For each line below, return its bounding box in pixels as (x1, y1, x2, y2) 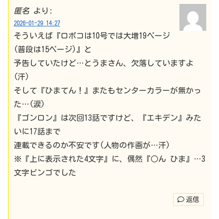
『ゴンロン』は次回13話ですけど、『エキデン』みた (13, 113, 201, 122)
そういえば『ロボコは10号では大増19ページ (13, 31, 170, 40)
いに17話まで (13, 127, 61, 135)
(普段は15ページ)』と (13, 45, 92, 53)
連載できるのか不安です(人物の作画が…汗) (13, 141, 170, 149)
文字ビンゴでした (13, 168, 76, 176)
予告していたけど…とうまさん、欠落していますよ (13, 59, 194, 67)
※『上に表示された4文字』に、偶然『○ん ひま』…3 (13, 154, 205, 163)
